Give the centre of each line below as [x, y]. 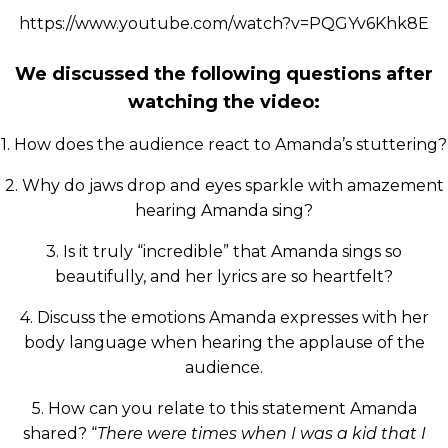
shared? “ [59, 434]
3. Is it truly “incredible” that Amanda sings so [224, 252]
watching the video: [224, 102]
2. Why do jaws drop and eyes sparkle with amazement [224, 186]
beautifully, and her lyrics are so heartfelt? [224, 277]
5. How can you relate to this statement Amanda [224, 409]
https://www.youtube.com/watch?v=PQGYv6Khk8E [224, 24]
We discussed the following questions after [224, 74]
